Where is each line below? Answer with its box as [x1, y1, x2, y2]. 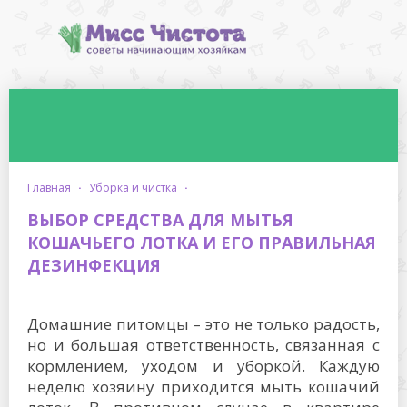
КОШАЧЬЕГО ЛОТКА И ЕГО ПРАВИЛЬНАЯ [27, 232, 376, 253]
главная [33, 180, 71, 195]
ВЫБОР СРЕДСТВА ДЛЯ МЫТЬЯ [27, 209, 293, 231]
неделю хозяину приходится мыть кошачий [27, 376, 380, 397]
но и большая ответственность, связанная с [27, 334, 380, 355]
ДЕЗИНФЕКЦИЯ [27, 254, 161, 276]
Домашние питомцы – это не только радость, [27, 313, 380, 334]
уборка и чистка [95, 180, 177, 195]
